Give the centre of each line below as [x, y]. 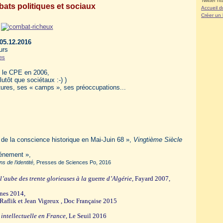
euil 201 [92, 216]
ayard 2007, [154, 178]
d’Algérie [119, 178]
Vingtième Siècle [158, 140]
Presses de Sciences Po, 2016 [74, 162]
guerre [97, 178]
